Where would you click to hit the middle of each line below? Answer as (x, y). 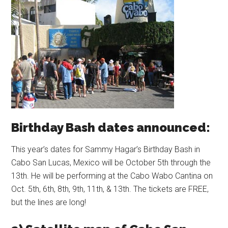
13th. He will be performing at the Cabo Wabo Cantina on (112, 176)
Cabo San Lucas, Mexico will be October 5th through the (111, 163)
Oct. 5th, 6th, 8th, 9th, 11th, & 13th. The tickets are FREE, (110, 189)
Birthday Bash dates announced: (111, 127)
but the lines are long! (49, 202)
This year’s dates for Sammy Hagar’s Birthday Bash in (106, 149)
